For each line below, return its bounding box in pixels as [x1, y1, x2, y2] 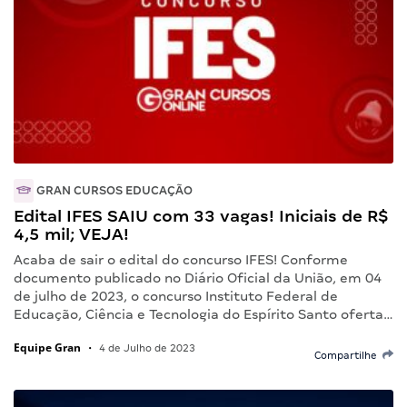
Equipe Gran [14, 339, 81, 355]
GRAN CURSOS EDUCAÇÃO [34, 183, 193, 197]
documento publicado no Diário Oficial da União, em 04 [14, 270, 382, 285]
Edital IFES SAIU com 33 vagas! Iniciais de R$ [14, 205, 389, 225]
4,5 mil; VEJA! [14, 223, 129, 243]
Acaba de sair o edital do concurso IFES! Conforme [14, 252, 348, 267]
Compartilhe [314, 349, 382, 361]
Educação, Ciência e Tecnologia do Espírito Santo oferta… [14, 306, 393, 322]
